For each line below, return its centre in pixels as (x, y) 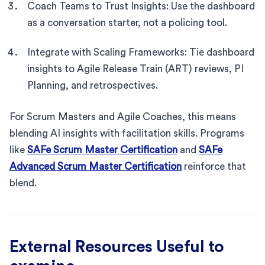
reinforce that (214, 166)
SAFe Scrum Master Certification (102, 150)
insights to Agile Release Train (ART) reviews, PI (135, 69)
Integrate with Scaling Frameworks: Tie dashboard (141, 52)
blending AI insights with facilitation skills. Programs (127, 133)
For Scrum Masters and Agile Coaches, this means (123, 117)
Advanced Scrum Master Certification (96, 166)
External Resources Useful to (117, 246)
